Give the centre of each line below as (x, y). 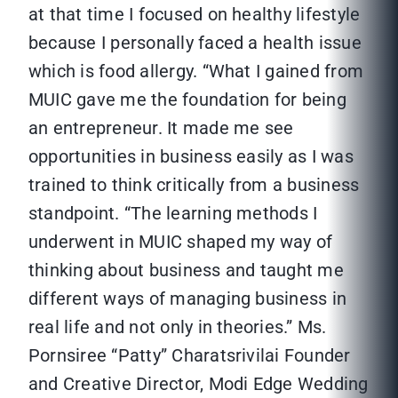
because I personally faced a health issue (195, 43)
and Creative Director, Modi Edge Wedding (199, 384)
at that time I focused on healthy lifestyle (195, 15)
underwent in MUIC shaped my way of (181, 242)
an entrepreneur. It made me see (161, 128)
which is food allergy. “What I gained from (196, 72)
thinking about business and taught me (186, 271)
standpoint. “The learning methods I (173, 214)
